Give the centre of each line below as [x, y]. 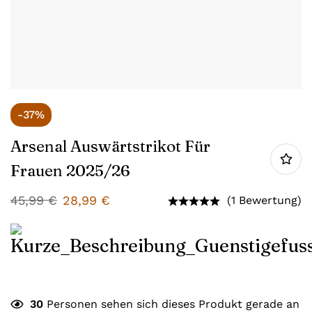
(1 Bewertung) [264, 200]
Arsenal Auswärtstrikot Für [110, 146]
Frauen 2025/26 [70, 171]
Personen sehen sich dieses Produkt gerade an [171, 304]
